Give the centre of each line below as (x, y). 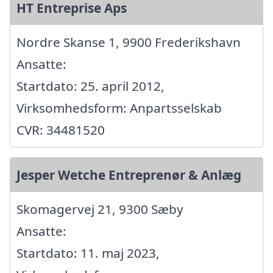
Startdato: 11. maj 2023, (88, 253)
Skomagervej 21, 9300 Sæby (100, 209)
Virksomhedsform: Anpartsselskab (119, 108)
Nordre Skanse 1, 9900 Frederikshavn (129, 42)
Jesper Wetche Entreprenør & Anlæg (129, 175)
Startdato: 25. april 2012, (90, 86)
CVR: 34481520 (61, 130)
